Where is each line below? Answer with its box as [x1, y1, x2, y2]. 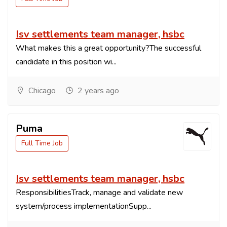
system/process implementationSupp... [16, 201, 152, 212]
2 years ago [75, 85, 119, 97]
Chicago [26, 85, 56, 97]
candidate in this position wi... [16, 56, 117, 68]
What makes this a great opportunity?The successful [16, 43, 201, 54]
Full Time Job [21, 138, 63, 148]
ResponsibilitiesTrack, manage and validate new [16, 187, 183, 199]
